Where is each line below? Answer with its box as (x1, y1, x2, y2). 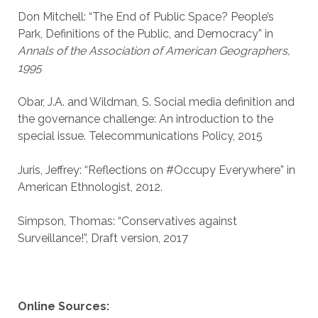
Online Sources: (17, 300, 109, 313)
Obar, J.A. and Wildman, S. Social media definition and (17, 95, 295, 109)
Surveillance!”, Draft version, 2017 (17, 231, 188, 245)
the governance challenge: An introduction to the (17, 112, 273, 126)
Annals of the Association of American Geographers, (17, 44, 290, 57)
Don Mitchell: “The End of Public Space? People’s (17, 10, 274, 23)
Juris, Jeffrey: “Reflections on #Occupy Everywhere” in (17, 163, 295, 177)
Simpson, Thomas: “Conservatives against (17, 214, 237, 228)
